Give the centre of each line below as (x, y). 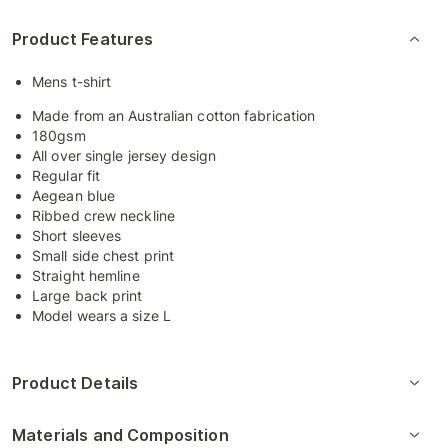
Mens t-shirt (72, 81)
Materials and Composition (120, 435)
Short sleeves (77, 235)
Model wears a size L (104, 315)
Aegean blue (74, 195)
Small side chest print (103, 255)
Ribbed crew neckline (103, 215)
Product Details (75, 383)
